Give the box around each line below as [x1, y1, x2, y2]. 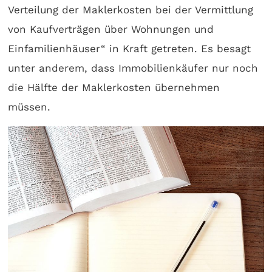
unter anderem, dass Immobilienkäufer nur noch [8, 62, 258, 74]
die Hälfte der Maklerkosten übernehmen [8, 81, 220, 93]
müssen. [8, 101, 50, 113]
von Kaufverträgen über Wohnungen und [8, 23, 214, 35]
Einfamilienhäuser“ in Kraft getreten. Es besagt [8, 42, 251, 55]
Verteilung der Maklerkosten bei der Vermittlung [8, 4, 253, 16]
